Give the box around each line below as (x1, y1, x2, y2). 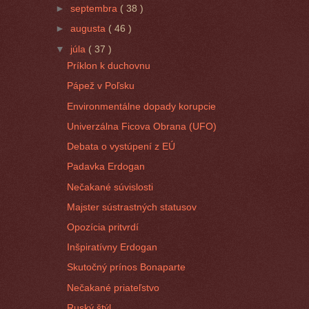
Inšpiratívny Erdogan (67, 241, 158, 253)
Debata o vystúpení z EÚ (67, 141, 176, 152)
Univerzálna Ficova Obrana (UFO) (67, 120, 217, 132)
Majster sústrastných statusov (67, 201, 197, 212)
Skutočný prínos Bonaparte (67, 261, 186, 273)
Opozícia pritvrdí (67, 221, 139, 232)
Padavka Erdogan (67, 161, 146, 172)
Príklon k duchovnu (67, 60, 151, 72)
